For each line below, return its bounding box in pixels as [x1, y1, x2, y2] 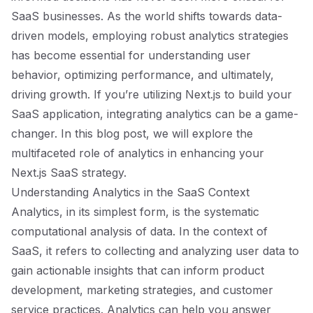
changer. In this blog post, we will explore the [11, 126, 253, 140]
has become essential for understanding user [11, 48, 251, 62]
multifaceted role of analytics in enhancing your [11, 146, 264, 160]
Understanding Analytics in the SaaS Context [11, 185, 249, 199]
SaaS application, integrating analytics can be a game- [11, 107, 298, 121]
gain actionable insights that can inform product [11, 263, 264, 277]
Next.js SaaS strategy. [11, 166, 126, 180]
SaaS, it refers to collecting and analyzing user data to [11, 244, 299, 258]
